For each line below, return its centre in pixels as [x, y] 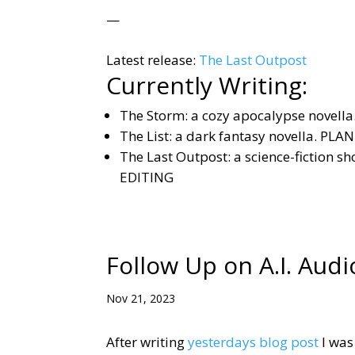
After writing [147, 342]
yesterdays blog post [254, 342]
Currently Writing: [207, 85]
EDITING [147, 177]
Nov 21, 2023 [141, 298]
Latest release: [153, 60]
